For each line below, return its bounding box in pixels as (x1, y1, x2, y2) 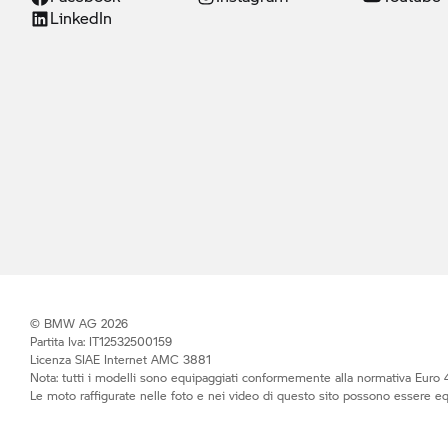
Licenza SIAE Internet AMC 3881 (30, 351, 211, 368)
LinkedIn (50, 6, 112, 29)
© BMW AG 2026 (30, 315, 128, 332)
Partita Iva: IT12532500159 (30, 333, 172, 350)
